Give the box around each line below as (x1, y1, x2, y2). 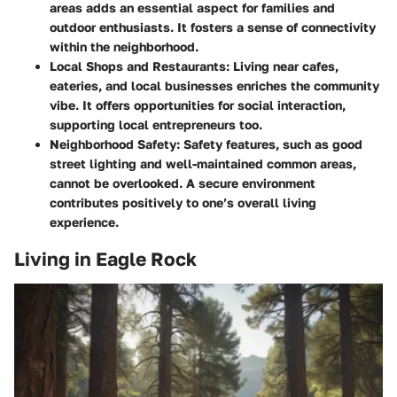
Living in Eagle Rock (14, 247, 197, 271)
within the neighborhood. (50, 39, 198, 55)
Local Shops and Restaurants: (50, 58, 230, 74)
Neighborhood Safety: (50, 136, 180, 152)
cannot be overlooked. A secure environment (50, 175, 315, 191)
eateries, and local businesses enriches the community (50, 78, 379, 94)
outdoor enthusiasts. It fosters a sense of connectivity (50, 19, 376, 35)
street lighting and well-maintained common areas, (50, 156, 356, 172)
